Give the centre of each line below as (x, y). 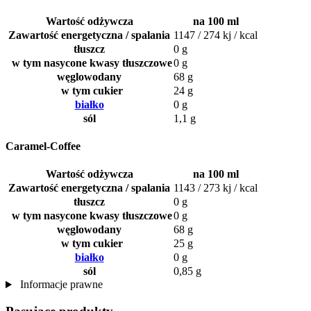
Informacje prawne (60, 285)
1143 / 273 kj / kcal (216, 188)
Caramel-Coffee (43, 146)
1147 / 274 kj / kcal (216, 35)
